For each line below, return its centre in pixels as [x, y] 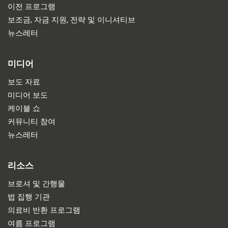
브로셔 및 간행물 [36, 183]
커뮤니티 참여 [32, 121]
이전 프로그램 [32, 6]
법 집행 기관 [29, 197]
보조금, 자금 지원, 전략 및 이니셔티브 [72, 20]
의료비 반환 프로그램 [44, 210]
